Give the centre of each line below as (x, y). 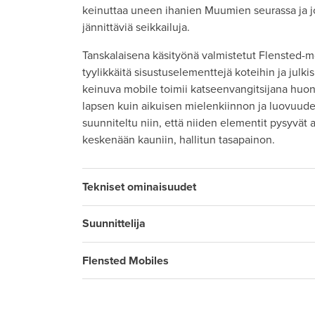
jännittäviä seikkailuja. (136, 28)
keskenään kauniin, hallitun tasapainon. (179, 140)
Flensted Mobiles (126, 261)
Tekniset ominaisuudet (139, 187)
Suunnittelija (114, 224)
